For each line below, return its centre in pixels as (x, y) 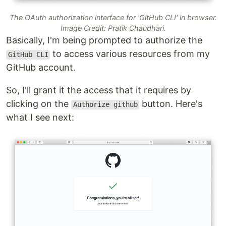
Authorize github (105, 105)
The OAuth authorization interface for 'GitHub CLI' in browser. (113, 18)
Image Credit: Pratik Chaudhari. (113, 28)
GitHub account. (41, 68)
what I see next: (40, 118)
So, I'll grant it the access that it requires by (99, 90)
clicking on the (39, 104)
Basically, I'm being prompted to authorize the (104, 40)
